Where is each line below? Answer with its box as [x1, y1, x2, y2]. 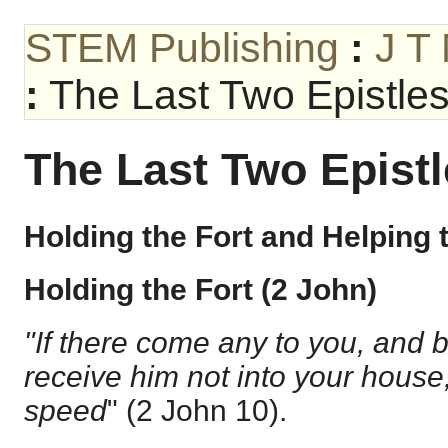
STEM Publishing [25, 25, 339, 71]
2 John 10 [136, 394, 269, 428]
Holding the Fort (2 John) [24, 272, 377, 306]
